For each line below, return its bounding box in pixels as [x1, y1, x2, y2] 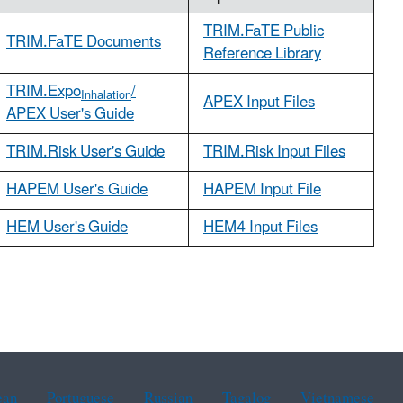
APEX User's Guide [6, 98, 134, 131]
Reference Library [203, 38, 321, 71]
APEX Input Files [203, 86, 315, 120]
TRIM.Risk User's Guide [6, 136, 165, 169]
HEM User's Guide [6, 211, 128, 245]
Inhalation [81, 84, 131, 108]
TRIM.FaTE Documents [6, 26, 161, 59]
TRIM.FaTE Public [203, 15, 324, 49]
